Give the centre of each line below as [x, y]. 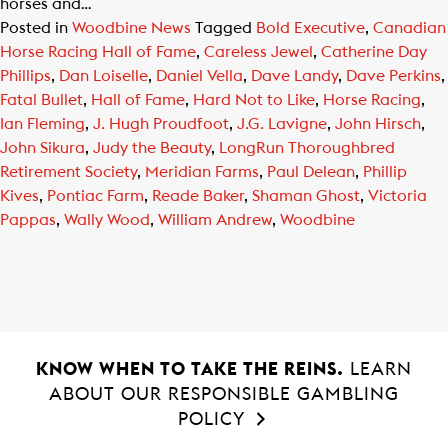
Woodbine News [131, 28]
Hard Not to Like [254, 100]
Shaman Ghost [306, 196]
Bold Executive [310, 28]
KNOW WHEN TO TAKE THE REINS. [190, 369]
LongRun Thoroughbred [307, 148]
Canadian [409, 28]
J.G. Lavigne [282, 124]
